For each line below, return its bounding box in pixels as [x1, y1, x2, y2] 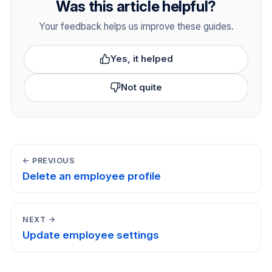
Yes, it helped [110, 53, 173, 65]
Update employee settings [22, 228, 160, 241]
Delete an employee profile [22, 169, 161, 182]
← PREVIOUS [22, 155, 75, 165]
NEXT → [22, 214, 56, 224]
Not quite [121, 81, 162, 93]
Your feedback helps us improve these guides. [38, 20, 234, 32]
